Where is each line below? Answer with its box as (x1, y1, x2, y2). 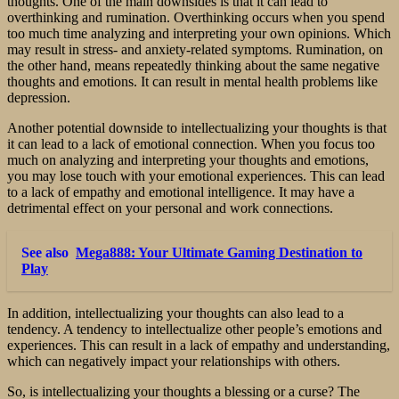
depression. (7, 89, 70, 105)
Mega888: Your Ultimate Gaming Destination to (76, 244, 362, 260)
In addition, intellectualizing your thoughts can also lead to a (7, 305, 344, 321)
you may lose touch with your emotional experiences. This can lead (7, 167, 385, 183)
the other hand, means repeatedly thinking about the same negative (7, 57, 379, 73)
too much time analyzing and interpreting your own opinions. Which (7, 25, 391, 41)
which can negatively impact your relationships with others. (7, 353, 340, 369)
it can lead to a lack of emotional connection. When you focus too (7, 135, 375, 151)
